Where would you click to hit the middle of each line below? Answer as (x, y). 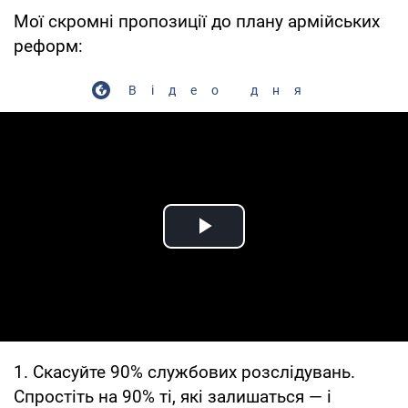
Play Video (270, 247)
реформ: (48, 46)
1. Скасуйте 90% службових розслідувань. (184, 372)
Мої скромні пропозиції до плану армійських (197, 21)
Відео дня (222, 90)
